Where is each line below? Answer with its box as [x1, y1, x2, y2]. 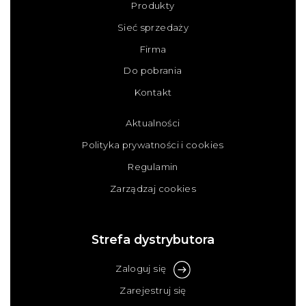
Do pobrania [124, 65, 182, 76]
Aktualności [126, 117, 180, 129]
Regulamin [128, 161, 178, 173]
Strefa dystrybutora [92, 232, 214, 247]
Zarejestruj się [120, 285, 186, 296]
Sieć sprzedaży [117, 21, 189, 33]
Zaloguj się [115, 263, 167, 275]
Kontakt [134, 87, 172, 98]
